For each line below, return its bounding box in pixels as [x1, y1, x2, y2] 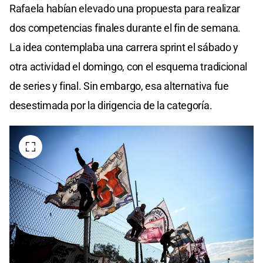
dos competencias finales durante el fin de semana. [9, 21, 241, 34]
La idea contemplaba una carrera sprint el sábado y [9, 41, 239, 53]
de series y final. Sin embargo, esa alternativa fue [9, 79, 229, 92]
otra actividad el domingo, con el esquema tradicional [9, 60, 248, 73]
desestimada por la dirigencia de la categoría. [9, 99, 213, 112]
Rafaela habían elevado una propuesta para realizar [9, 2, 241, 15]
